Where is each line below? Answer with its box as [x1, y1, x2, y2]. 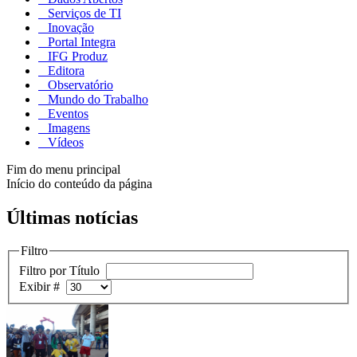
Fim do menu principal [6, 162, 120, 176]
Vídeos [45, 135, 84, 149]
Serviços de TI [45, 6, 121, 20]
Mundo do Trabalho [45, 92, 148, 106]
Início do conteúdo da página [6, 176, 152, 190]
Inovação [45, 20, 94, 34]
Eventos [45, 106, 88, 120]
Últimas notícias [6, 206, 138, 228]
